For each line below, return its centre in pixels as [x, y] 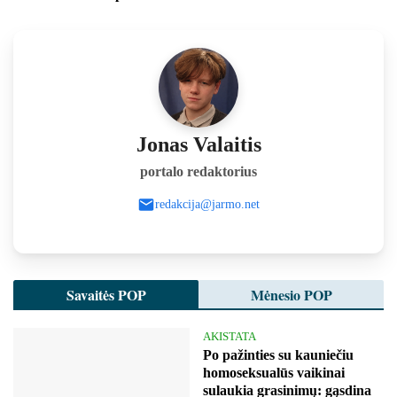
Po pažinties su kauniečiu [278, 354]
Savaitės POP [106, 294]
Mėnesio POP [291, 294]
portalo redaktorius [198, 171]
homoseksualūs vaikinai [274, 372]
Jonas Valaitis [198, 144]
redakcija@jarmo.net [207, 205]
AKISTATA [230, 336]
